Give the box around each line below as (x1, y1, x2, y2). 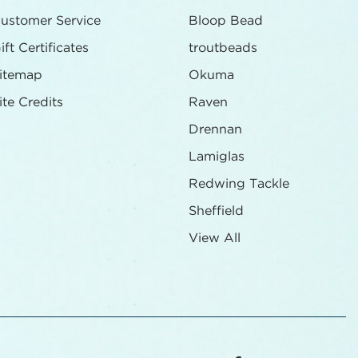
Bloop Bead (189, 14, 263, 27)
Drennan (189, 123, 242, 136)
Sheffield (189, 205, 244, 217)
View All (189, 232, 241, 245)
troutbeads (189, 42, 257, 54)
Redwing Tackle (189, 177, 289, 190)
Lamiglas (189, 150, 245, 163)
